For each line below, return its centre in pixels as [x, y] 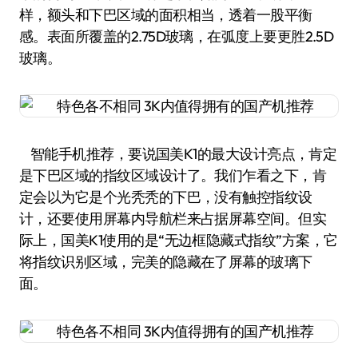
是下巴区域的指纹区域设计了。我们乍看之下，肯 [173, 175]
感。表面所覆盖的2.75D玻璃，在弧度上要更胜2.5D [177, 36]
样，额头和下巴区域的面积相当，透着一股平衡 [166, 14]
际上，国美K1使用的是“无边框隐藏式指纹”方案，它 [179, 240]
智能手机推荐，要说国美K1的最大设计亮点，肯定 [178, 153]
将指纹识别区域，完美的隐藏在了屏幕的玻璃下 [166, 261]
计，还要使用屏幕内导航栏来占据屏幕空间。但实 [173, 218]
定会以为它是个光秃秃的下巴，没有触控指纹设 [166, 197]
